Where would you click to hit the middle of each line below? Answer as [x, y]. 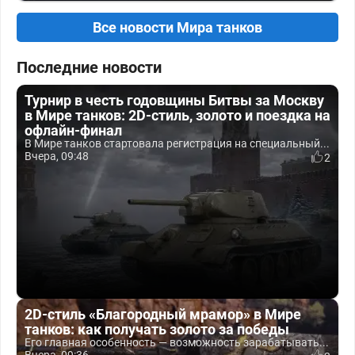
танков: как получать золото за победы [157, 329]
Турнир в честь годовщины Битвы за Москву [174, 100]
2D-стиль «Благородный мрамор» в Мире [163, 314]
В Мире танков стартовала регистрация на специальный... [177, 143]
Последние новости [89, 67]
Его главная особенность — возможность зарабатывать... [177, 342]
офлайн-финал [73, 130]
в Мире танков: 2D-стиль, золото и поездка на [177, 115]
